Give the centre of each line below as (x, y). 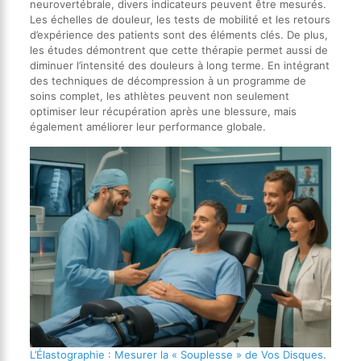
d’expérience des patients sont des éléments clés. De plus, (178, 34)
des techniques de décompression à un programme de (168, 80)
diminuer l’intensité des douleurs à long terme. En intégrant (179, 65)
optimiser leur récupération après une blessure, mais (163, 111)
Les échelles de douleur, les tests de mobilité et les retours (180, 19)
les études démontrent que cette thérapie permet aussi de (178, 50)
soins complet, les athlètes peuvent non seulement (159, 95)
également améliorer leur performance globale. (147, 126)
